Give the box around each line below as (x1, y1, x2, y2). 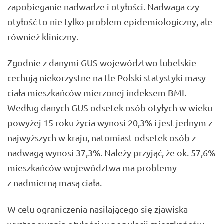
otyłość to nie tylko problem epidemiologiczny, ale (7, 16, 212, 27)
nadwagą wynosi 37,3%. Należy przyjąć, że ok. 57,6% (7, 147, 215, 158)
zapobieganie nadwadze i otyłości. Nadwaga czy (7, 1, 199, 12)
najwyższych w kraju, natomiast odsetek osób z (7, 132, 196, 143)
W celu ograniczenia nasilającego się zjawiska (7, 203, 188, 214)
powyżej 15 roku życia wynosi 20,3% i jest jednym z (7, 117, 212, 128)
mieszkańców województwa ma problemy (7, 162, 177, 173)
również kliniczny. (7, 31, 78, 42)
